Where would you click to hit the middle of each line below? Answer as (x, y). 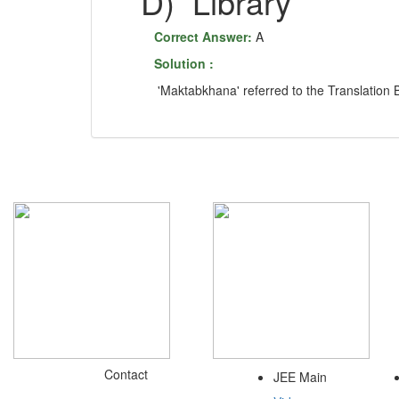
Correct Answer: (205, 36)
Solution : (184, 63)
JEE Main (300, 376)
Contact (126, 374)
